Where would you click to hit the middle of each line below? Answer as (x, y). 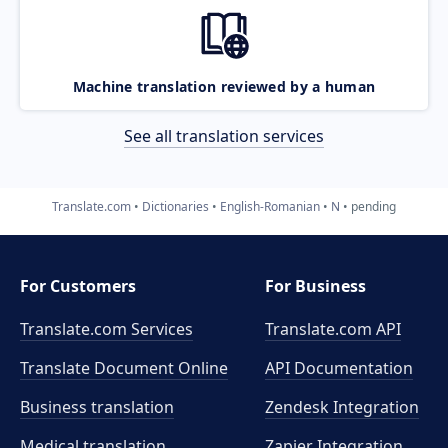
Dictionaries (175, 206)
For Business (316, 286)
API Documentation (339, 368)
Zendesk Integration (342, 407)
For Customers (78, 286)
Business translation (97, 407)
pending (373, 206)
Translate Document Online (124, 368)
